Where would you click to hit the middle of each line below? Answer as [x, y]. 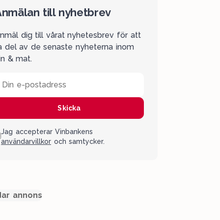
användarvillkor [26, 141]
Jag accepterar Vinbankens [47, 132]
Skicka [69, 108]
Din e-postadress [34, 85]
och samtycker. [78, 141]
